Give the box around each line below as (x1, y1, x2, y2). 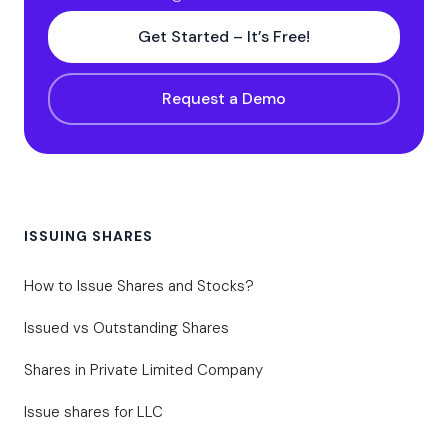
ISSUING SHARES (24, 227, 153, 246)
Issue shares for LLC (24, 402, 163, 423)
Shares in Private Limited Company (24, 360, 263, 381)
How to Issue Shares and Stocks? (24, 276, 254, 297)
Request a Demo (162, 88, 286, 110)
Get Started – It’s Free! (138, 26, 310, 48)
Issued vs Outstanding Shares (24, 318, 229, 339)
